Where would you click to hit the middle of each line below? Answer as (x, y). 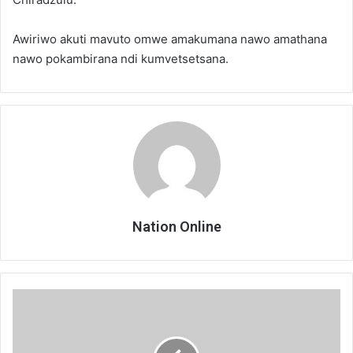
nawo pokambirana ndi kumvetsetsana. (121, 58)
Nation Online (176, 226)
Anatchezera (43, 296)
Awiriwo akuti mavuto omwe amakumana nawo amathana (170, 39)
